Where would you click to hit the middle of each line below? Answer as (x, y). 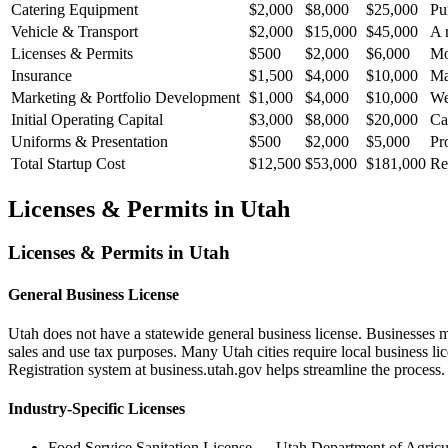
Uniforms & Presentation (89, 141)
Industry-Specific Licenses (96, 409)
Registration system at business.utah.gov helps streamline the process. (226, 369)
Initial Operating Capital (87, 119)
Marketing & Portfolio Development (125, 97)
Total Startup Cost (68, 163)
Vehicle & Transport (74, 31)
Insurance (41, 75)
